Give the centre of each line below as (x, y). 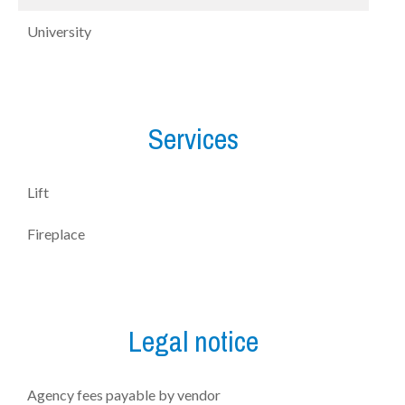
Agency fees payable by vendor (124, 395)
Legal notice (193, 341)
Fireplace (56, 234)
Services (193, 139)
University (59, 31)
